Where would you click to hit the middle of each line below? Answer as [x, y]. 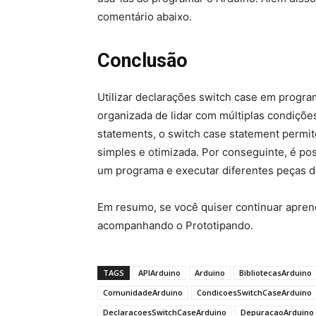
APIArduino [159, 273]
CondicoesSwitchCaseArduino [254, 293]
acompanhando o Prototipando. [175, 226]
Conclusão [142, 61]
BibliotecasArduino [275, 273]
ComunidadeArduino [143, 293]
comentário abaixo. [145, 17]
